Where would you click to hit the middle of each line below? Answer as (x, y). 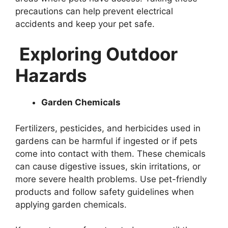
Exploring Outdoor (96, 54)
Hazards (51, 76)
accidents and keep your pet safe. (85, 24)
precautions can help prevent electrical (94, 11)
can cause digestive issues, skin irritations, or (108, 166)
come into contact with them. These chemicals (110, 153)
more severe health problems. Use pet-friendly (111, 179)
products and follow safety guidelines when (105, 192)
